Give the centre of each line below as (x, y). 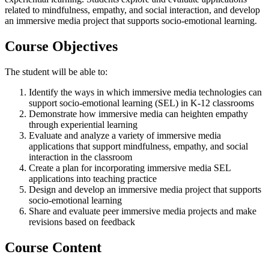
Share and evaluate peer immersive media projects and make (143, 211)
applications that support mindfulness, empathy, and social (138, 146)
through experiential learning (83, 124)
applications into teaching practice (93, 178)
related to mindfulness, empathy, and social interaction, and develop (132, 10)
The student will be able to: (56, 71)
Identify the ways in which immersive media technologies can (145, 92)
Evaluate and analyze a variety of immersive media (125, 135)
